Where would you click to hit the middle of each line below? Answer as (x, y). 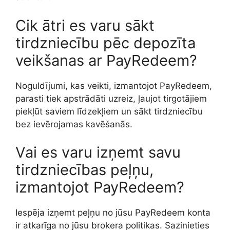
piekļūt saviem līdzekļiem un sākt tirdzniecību (109, 111)
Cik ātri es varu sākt (85, 25)
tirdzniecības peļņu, (84, 170)
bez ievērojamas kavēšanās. (74, 124)
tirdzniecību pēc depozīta (106, 43)
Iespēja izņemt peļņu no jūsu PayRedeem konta (113, 213)
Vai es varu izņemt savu (98, 152)
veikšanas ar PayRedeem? (106, 60)
